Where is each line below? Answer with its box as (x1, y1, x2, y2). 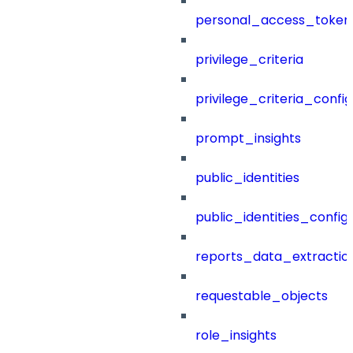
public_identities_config (195, 208, 348, 227)
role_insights (195, 326, 277, 345)
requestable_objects (195, 287, 328, 306)
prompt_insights (195, 129, 301, 148)
